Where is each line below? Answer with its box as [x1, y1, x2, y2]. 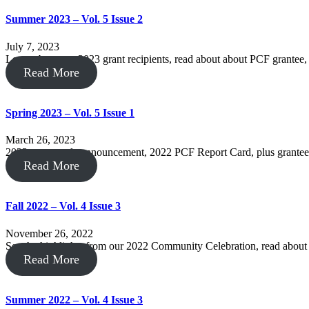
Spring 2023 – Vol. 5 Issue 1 [6, 106, 134, 119]
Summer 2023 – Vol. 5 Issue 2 [6, 13, 143, 26]
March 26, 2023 [6, 134, 75, 146]
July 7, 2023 [6, 40, 59, 52]
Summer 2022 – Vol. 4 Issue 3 [6, 293, 143, 306]
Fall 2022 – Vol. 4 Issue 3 [6, 200, 121, 212]
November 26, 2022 [6, 227, 93, 239]
